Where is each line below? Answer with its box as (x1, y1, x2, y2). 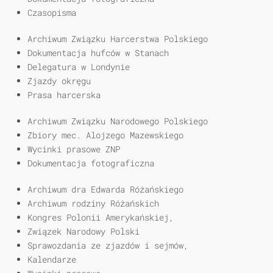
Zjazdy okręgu (27, 75, 91, 87)
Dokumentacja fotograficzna (27, 157, 154, 169)
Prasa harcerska (27, 89, 101, 101)
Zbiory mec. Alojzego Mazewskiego (27, 129, 183, 141)
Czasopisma (27, 7, 76, 19)
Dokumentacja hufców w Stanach (27, 47, 169, 59)
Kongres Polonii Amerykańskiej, (27, 211, 174, 224)
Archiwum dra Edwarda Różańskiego (27, 183, 183, 196)
